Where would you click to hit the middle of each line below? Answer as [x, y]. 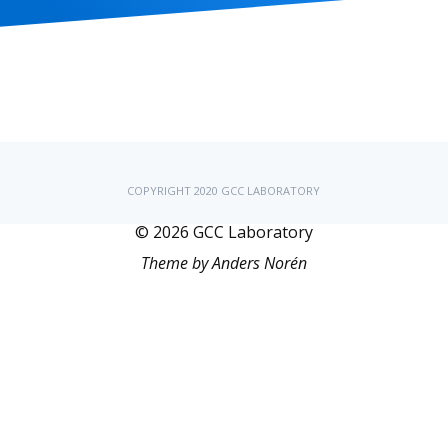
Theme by [176, 263]
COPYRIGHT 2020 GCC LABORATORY [224, 190]
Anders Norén [259, 263]
